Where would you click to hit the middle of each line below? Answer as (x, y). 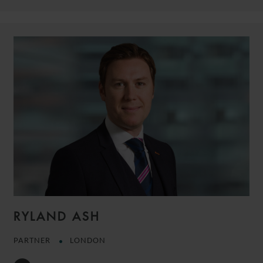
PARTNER (33, 241)
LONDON (88, 241)
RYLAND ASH (57, 216)
